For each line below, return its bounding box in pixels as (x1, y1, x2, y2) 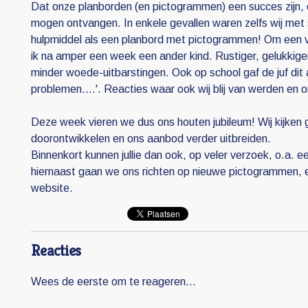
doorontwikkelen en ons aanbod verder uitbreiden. (31, 133, 271, 145)
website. (31, 182, 73, 195)
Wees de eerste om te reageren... (31, 276, 196, 288)
